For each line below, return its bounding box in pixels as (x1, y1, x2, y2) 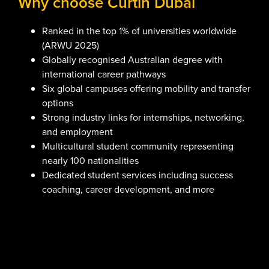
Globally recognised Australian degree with (42, 53, 223, 67)
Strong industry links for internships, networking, (42, 110, 244, 125)
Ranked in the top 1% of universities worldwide (42, 24, 237, 38)
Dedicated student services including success (42, 168, 233, 183)
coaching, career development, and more (42, 183, 214, 197)
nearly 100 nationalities (42, 154, 139, 168)
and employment (42, 125, 113, 139)
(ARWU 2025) (42, 38, 99, 53)
